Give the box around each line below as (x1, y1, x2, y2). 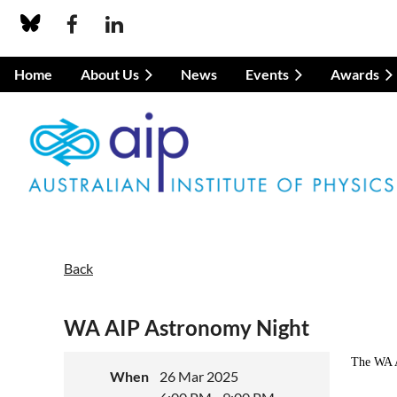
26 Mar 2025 (160, 368, 238, 385)
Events (245, 66, 289, 82)
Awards (331, 66, 379, 82)
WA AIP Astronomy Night (64, 315, 309, 340)
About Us (81, 66, 139, 82)
